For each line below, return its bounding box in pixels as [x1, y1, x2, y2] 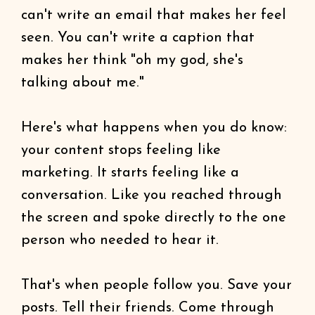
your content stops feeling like [21, 143, 221, 157]
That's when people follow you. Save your [21, 278, 292, 292]
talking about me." [21, 76, 144, 90]
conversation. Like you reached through [21, 188, 282, 202]
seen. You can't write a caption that [21, 31, 255, 45]
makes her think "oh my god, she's [21, 53, 243, 67]
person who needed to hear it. [21, 233, 219, 247]
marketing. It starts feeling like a [21, 166, 239, 180]
